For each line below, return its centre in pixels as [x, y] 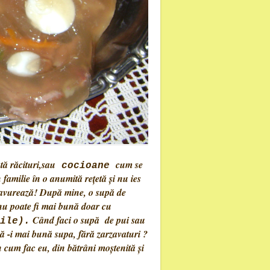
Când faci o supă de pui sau [88, 220]
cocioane [86, 166]
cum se [129, 165]
